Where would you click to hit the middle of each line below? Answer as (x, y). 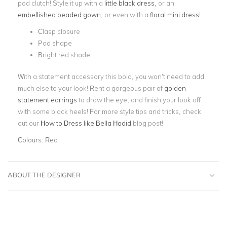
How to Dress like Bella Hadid (86, 123)
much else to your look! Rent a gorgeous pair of (91, 88)
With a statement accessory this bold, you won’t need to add (111, 76)
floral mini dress (175, 15)
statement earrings (47, 100)
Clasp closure (59, 31)
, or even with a (125, 15)
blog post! (147, 123)
